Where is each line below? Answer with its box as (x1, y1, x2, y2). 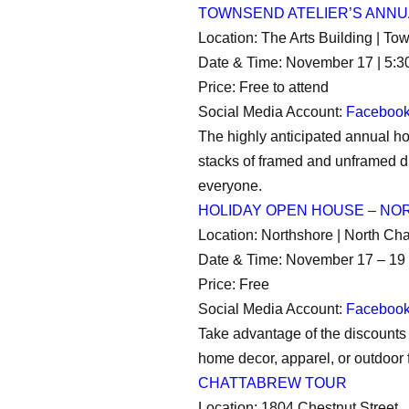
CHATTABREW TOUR (198, 375, 347, 392)
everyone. (198, 178, 262, 194)
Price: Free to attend (198, 79, 329, 96)
